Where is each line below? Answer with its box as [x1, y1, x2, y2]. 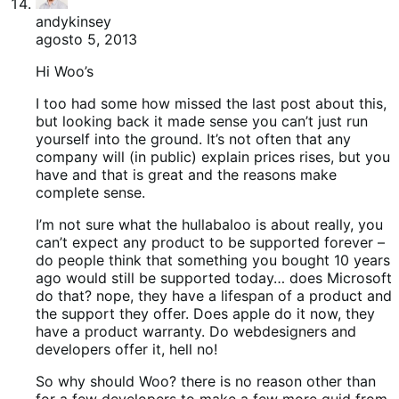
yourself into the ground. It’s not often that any [36, 129, 351, 148]
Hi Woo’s [36, 61, 94, 80]
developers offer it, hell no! [36, 339, 217, 358]
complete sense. [36, 183, 145, 201]
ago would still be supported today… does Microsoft [36, 268, 392, 287]
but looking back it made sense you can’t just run [36, 111, 368, 130]
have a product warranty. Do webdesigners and [36, 322, 356, 340]
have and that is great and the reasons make [36, 165, 337, 183]
